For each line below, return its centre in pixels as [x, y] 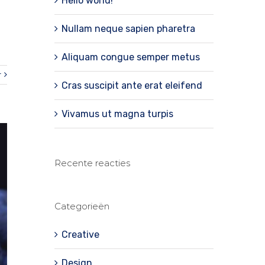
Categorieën [82, 206]
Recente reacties [92, 163]
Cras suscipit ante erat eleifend [132, 85]
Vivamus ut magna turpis [117, 114]
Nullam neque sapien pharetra [128, 28]
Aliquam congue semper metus [130, 57]
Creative [80, 234]
